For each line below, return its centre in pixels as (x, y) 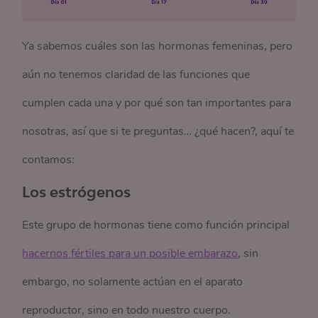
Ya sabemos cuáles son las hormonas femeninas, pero (158, 46)
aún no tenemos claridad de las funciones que (136, 75)
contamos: (49, 160)
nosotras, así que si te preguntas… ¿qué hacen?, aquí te (158, 132)
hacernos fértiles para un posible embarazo (130, 254)
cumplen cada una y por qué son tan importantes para (157, 103)
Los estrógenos (77, 192)
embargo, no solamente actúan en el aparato (133, 282)
